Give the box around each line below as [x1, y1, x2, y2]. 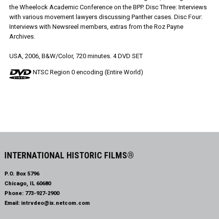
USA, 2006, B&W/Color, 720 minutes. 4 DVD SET [9, 52, 143, 60]
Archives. [9, 33, 35, 40]
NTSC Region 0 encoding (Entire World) [31, 68, 143, 76]
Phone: [4, 190, 25, 197]
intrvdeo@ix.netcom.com [21, 200, 90, 206]
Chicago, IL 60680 [4, 180, 51, 187]
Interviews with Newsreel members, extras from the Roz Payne [9, 23, 183, 30]
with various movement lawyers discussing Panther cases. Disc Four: [9, 13, 202, 21]
